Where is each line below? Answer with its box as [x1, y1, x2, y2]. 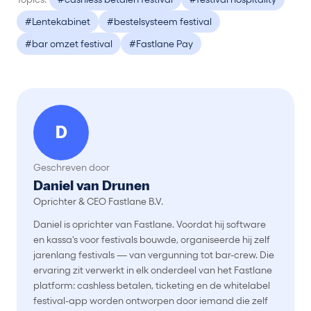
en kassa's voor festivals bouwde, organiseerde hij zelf [33, 234, 270, 245]
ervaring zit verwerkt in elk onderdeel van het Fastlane [33, 264, 272, 276]
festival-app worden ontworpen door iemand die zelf [33, 295, 268, 306]
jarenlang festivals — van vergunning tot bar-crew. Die [33, 249, 274, 260]
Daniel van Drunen [33, 177, 150, 194]
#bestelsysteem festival [107, 16, 212, 27]
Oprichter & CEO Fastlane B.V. [33, 196, 163, 207]
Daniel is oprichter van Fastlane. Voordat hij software [33, 219, 266, 230]
